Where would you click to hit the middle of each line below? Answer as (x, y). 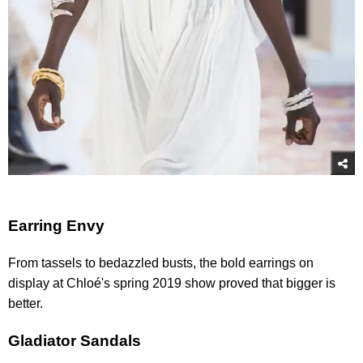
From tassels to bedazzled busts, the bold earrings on (161, 263)
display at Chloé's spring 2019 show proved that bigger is (172, 283)
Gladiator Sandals (75, 340)
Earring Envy (56, 226)
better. (26, 303)
